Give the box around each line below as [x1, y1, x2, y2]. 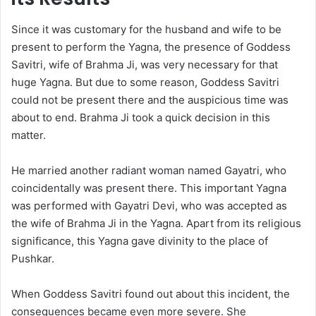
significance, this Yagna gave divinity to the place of [11, 234, 268, 248]
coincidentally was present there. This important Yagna [11, 181, 286, 195]
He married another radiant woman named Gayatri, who [11, 164, 286, 178]
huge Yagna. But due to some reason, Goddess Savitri [11, 75, 279, 90]
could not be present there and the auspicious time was [11, 93, 288, 107]
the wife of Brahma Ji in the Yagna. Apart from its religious [11, 217, 301, 231]
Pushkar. [11, 252, 54, 266]
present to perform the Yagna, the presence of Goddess [11, 40, 291, 54]
